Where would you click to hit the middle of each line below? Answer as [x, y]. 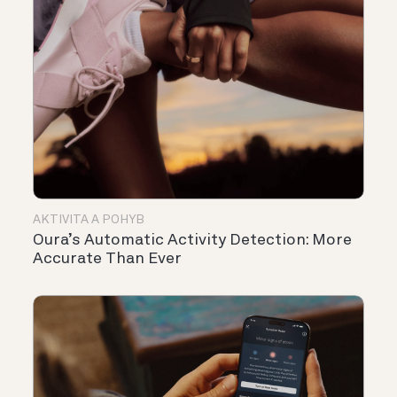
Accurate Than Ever [107, 259]
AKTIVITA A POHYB [89, 220]
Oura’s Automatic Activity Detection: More [192, 241]
